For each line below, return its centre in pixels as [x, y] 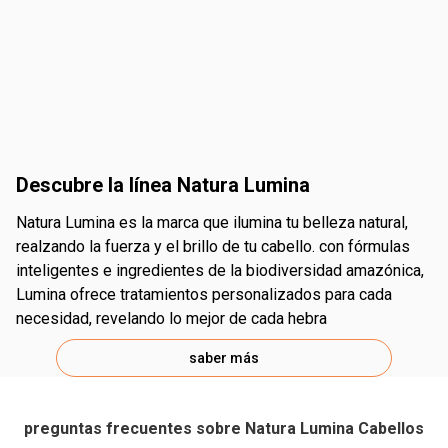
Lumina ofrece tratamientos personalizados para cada [204, 294]
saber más [224, 358]
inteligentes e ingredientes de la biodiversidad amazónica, [220, 270]
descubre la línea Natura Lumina [169, 185]
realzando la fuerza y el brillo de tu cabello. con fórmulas [213, 246]
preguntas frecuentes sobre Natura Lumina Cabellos [224, 428]
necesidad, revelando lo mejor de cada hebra [171, 318]
